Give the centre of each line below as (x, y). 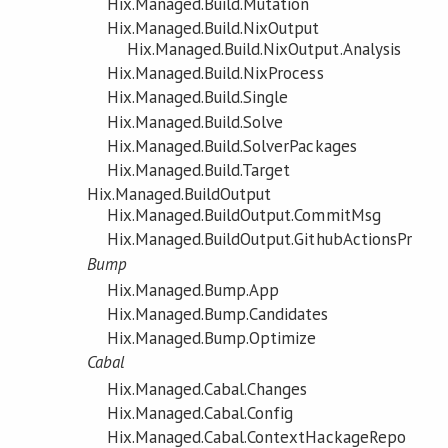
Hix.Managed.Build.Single (197, 97)
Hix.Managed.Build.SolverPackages (231, 145)
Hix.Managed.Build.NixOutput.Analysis (263, 49)
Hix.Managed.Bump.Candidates (217, 314)
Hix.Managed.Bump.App (193, 289)
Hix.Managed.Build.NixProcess (215, 73)
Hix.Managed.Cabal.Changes (207, 388)
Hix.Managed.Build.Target (198, 169)
